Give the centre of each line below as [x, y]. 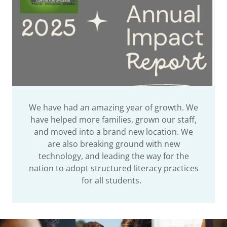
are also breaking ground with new [113, 144]
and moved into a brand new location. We [113, 131]
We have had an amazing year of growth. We [113, 107]
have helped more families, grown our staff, [113, 119]
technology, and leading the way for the [113, 156]
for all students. [113, 180]
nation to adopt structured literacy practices [113, 168]
